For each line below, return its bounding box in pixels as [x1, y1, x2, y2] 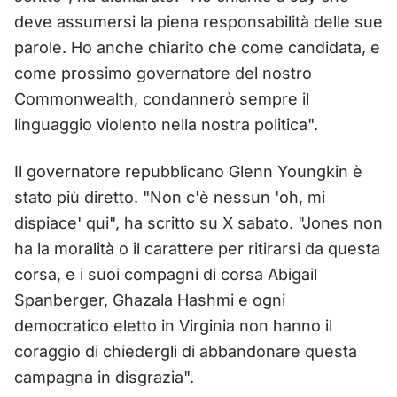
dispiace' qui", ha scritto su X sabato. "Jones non [14, 213, 383, 232]
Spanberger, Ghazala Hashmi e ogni [14, 290, 285, 309]
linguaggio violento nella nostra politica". [14, 114, 318, 134]
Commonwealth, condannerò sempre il [14, 89, 309, 108]
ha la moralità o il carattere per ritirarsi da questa [14, 238, 380, 258]
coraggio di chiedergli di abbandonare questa [14, 341, 357, 361]
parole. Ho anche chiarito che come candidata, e [14, 37, 380, 57]
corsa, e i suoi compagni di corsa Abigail [14, 264, 317, 284]
